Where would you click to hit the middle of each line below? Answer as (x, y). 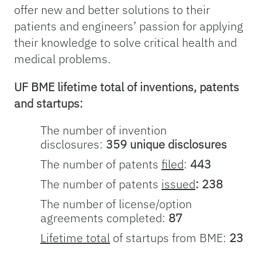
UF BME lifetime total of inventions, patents (127, 87)
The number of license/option (116, 204)
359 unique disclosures (168, 144)
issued (178, 184)
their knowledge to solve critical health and (125, 43)
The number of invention (104, 130)
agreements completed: (104, 218)
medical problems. (62, 59)
